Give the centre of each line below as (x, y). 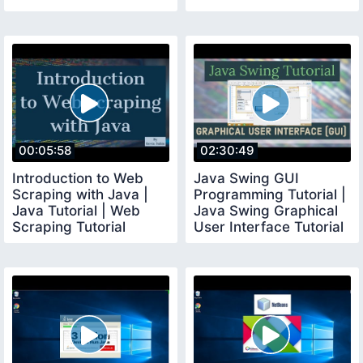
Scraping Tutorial (69, 226)
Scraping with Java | (80, 194)
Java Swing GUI (246, 178)
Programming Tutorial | (270, 194)
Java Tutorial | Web (76, 210)
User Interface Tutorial (269, 226)
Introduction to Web (78, 178)
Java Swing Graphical (266, 210)
